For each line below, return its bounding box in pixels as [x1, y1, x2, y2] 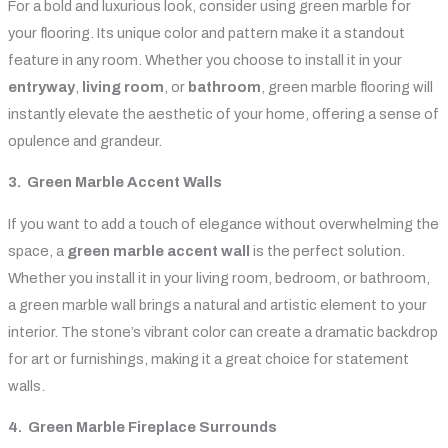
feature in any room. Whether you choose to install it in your [7, 51, 402, 68]
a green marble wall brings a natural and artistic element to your [7, 296, 427, 313]
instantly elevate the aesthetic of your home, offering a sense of [7, 105, 439, 122]
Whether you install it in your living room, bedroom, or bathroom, [7, 269, 430, 286]
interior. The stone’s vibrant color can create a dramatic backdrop [7, 323, 438, 340]
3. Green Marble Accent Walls [7, 174, 222, 191]
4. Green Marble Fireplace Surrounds [7, 419, 277, 436]
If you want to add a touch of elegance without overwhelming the [7, 215, 439, 232]
